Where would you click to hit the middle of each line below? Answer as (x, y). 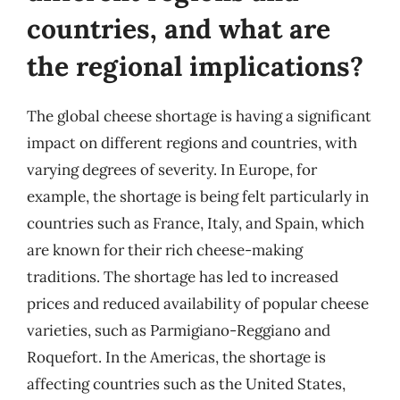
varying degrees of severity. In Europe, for (172, 169)
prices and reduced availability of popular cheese (198, 303)
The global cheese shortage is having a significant (199, 116)
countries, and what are (179, 28)
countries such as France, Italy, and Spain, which (196, 223)
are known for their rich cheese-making (165, 250)
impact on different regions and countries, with (192, 142)
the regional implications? (195, 66)
